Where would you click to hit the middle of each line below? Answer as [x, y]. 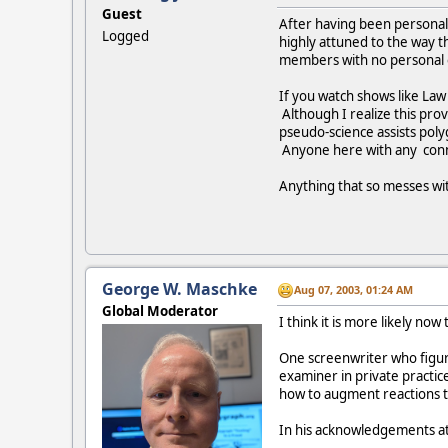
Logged [125, 35]
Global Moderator [160, 310]
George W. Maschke [179, 288]
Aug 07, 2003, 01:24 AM [353, 290]
